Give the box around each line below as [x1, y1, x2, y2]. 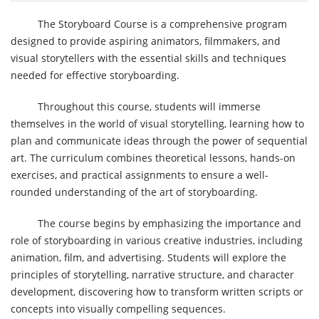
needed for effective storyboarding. [11, 68, 179, 82]
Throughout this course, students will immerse [38, 99, 261, 113]
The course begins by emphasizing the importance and [38, 216, 301, 230]
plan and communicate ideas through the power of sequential [11, 133, 308, 147]
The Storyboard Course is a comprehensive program [38, 16, 287, 31]
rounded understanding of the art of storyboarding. [11, 184, 258, 199]
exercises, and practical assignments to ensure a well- [11, 167, 268, 182]
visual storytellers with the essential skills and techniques [11, 51, 286, 65]
